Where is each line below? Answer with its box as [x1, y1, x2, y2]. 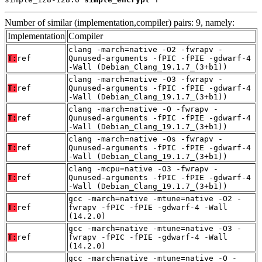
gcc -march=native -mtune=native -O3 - [68, 224, 242, 233]
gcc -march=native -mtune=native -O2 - [68, 194, 242, 204]
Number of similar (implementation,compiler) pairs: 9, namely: [5, 18, 235, 28]
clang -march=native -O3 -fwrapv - [68, 75, 223, 84]
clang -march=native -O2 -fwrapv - [68, 45, 223, 54]
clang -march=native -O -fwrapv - [68, 105, 218, 114]
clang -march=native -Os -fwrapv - [68, 135, 223, 144]
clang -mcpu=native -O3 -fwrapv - [68, 164, 218, 174]
